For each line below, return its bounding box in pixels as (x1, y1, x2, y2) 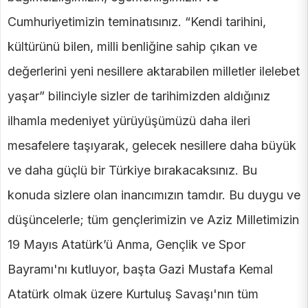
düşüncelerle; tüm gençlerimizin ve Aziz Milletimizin (8, 212, 299, 228)
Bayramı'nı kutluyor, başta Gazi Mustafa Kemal (8, 262, 273, 277)
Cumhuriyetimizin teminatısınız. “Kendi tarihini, (8, 14, 266, 30)
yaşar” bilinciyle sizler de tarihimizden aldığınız (8, 89, 270, 104)
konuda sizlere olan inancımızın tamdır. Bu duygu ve (8, 188, 300, 203)
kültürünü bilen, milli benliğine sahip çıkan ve (8, 39, 257, 54)
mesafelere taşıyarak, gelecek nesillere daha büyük (8, 138, 296, 153)
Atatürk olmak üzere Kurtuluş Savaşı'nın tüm (8, 287, 258, 302)
